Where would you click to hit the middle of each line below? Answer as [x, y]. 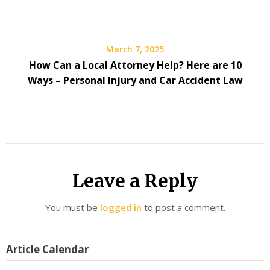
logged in [121, 207]
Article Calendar [47, 249]
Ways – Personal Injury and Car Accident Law [135, 80]
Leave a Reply [135, 181]
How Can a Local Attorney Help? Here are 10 [135, 65]
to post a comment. [183, 207]
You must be [72, 207]
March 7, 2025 [135, 49]
